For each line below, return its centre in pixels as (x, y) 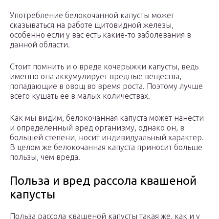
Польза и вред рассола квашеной (103, 181)
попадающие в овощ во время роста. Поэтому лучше (106, 86)
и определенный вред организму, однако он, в (97, 128)
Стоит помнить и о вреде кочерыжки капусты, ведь (104, 67)
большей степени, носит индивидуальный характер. (107, 138)
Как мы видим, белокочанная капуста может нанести (107, 118)
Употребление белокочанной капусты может (92, 15)
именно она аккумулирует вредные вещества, (96, 77)
